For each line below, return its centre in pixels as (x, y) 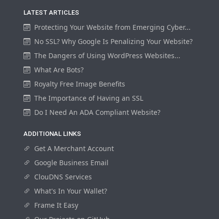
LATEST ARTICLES (51, 13)
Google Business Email (71, 163)
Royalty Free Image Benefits (80, 84)
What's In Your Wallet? (71, 191)
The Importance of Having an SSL (89, 98)
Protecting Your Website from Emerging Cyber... (112, 27)
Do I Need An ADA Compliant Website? (97, 112)
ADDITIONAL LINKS (52, 134)
